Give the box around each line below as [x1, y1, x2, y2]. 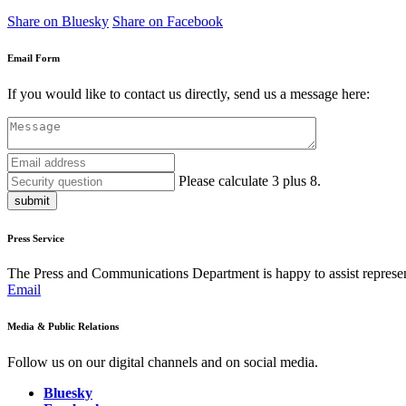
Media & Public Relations [7, 321, 119, 333]
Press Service [7, 232, 64, 244]
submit [14, 193, 50, 208]
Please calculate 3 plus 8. [179, 172, 321, 188]
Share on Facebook [112, 13, 223, 29]
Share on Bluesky [7, 13, 109, 29]
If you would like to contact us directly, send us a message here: [7, 85, 370, 101]
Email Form [7, 52, 60, 63]
